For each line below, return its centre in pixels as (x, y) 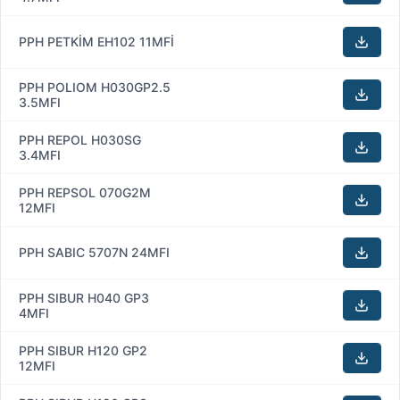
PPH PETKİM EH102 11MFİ (96, 41)
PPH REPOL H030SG (80, 139)
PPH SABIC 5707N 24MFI (94, 252)
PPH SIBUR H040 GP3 (84, 297)
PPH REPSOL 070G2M (85, 192)
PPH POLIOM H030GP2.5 (95, 87)
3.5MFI (40, 102)
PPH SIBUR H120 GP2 (83, 350)
